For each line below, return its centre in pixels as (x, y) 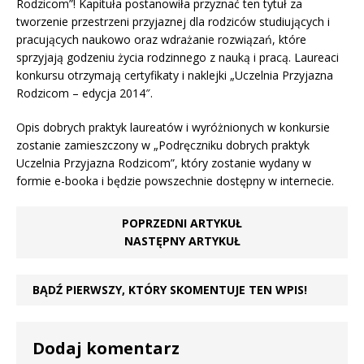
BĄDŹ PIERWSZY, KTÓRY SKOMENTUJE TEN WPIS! (170, 290)
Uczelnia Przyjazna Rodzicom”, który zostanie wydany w (164, 163)
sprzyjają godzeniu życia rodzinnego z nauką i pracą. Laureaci (178, 57)
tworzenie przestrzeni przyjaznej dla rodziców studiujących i (173, 22)
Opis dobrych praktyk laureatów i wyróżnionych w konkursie (173, 127)
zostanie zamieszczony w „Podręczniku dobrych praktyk (163, 145)
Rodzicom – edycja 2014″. (84, 93)
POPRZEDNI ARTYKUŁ (182, 223)
